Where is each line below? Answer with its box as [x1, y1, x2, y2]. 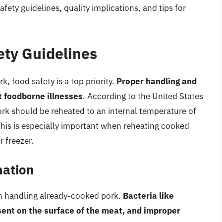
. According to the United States [83, 90, 203, 102]
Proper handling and [116, 75, 197, 87]
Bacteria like [123, 190, 174, 202]
